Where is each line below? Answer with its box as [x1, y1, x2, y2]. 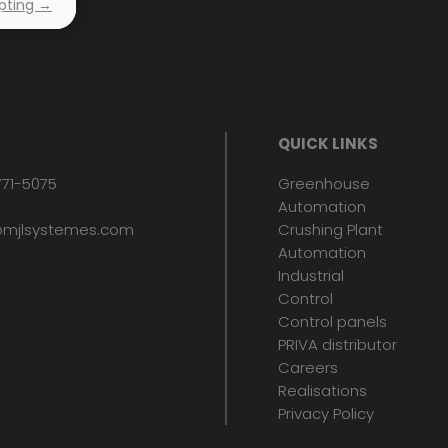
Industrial [278, 265, 345, 286]
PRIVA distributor [278, 334, 398, 355]
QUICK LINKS [278, 133, 379, 154]
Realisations [278, 380, 368, 401]
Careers [278, 357, 339, 378]
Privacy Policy [278, 403, 375, 424]
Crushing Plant [278, 219, 384, 240]
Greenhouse [278, 173, 371, 194]
